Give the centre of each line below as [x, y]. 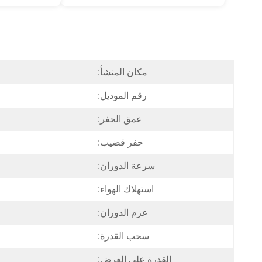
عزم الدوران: [123, 213]
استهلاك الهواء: [126, 189]
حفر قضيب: [120, 142]
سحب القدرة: [123, 236]
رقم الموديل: [122, 96]
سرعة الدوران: [126, 166]
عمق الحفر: [120, 119]
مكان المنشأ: [123, 72]
